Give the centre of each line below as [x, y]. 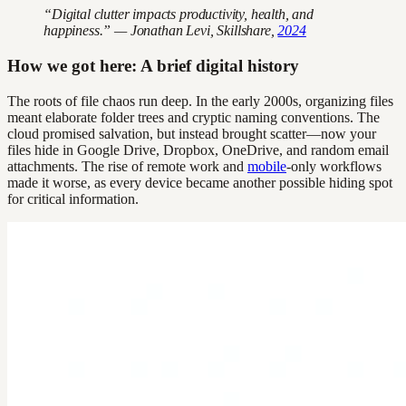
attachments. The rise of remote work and [127, 166]
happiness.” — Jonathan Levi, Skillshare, [161, 31]
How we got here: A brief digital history [153, 66]
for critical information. [73, 198]
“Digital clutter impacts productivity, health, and [179, 14]
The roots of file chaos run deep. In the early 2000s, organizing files [200, 101]
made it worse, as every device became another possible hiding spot [200, 182]
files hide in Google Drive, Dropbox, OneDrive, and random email [198, 150]
